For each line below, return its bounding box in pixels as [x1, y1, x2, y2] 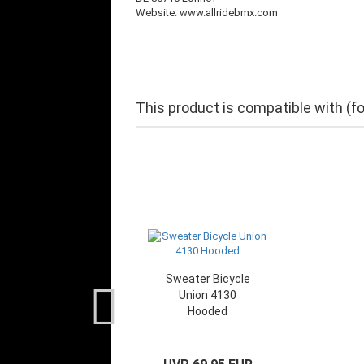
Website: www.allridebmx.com [136, 6, 278, 19]
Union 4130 [179, 288, 236, 301]
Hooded [188, 305, 227, 318]
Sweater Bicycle [165, 272, 250, 285]
